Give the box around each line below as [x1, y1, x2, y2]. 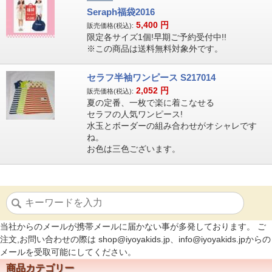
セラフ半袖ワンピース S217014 [86, 72, 216, 83]
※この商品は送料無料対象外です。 [86, 44, 223, 53]
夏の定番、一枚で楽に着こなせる [86, 98, 214, 107]
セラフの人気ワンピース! [86, 109, 183, 119]
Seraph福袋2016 [86, 7, 155, 17]
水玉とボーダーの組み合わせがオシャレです [86, 121, 257, 131]
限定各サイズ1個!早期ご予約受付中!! [86, 32, 226, 42]
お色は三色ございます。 [86, 144, 180, 154]
